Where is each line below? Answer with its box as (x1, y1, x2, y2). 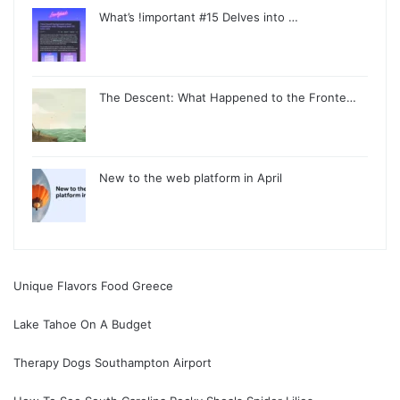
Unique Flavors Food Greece (13, 279, 173, 294)
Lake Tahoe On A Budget (13, 317, 152, 332)
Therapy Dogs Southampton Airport (13, 355, 212, 371)
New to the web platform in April (99, 171, 282, 186)
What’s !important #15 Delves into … (99, 10, 298, 25)
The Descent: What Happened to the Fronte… (99, 90, 356, 105)
